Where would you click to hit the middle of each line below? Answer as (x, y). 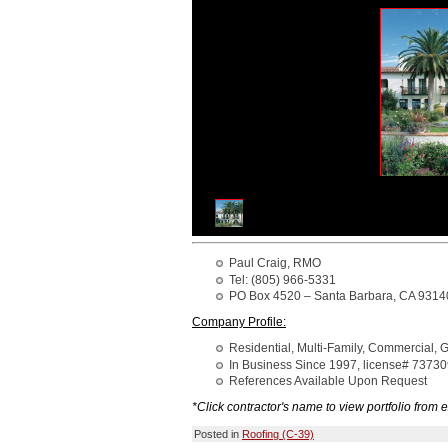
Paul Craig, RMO (275, 263)
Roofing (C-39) (278, 433)
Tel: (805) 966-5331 (282, 279)
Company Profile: (239, 322)
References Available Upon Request (328, 380)
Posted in (218, 433)
